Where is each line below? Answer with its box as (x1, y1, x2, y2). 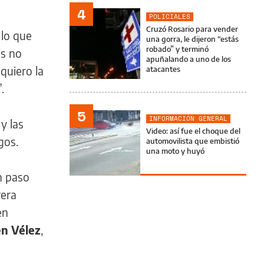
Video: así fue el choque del (146, 126, 240, 136)
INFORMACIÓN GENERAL (149, 114, 227, 123)
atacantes (146, 64, 180, 74)
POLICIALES (149, 12, 190, 21)
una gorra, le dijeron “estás (146, 34, 239, 44)
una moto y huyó (146, 146, 204, 156)
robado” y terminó (146, 44, 209, 54)
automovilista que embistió (146, 136, 239, 146)
